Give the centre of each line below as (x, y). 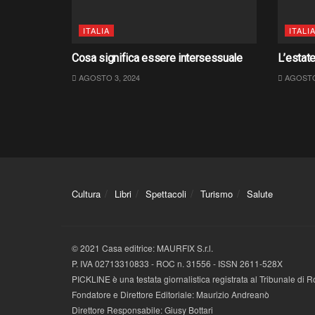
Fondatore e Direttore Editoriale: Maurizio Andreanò (171, 294)
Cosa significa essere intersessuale (157, 58)
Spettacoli (166, 193)
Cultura (86, 193)
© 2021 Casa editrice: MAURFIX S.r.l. (142, 247)
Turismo (217, 193)
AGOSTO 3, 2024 (108, 77)
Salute (260, 193)
